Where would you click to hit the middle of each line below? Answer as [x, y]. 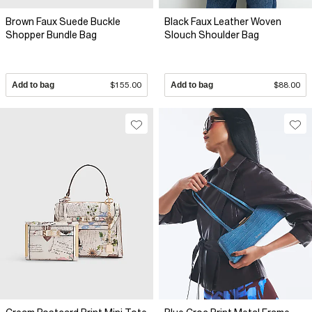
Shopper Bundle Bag [51, 35]
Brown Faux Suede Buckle [63, 22]
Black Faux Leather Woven [223, 22]
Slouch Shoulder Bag [212, 35]
